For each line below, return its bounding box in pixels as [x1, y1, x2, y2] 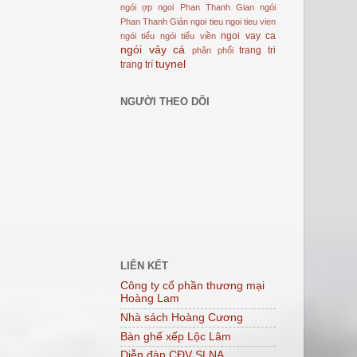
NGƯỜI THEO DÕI [120, 95, 210, 108]
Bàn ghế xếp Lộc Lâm [120, 330, 231, 343]
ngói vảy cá [120, 43, 186, 56]
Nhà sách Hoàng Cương [120, 311, 243, 324]
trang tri [239, 44, 277, 56]
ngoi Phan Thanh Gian [158, 2, 254, 12]
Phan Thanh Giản [120, 16, 189, 26]
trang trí [120, 58, 153, 70]
